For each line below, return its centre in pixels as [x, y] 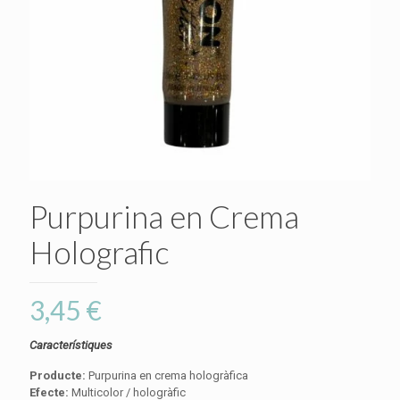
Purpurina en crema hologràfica [167, 375]
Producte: [58, 375]
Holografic [99, 252]
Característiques [72, 345]
